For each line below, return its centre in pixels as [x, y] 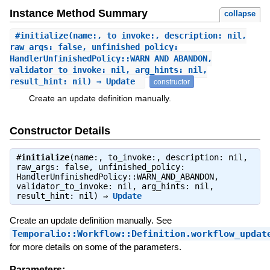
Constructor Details [60, 131]
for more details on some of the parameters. [95, 247]
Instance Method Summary [78, 14]
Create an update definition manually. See [90, 221]
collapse [240, 14]
